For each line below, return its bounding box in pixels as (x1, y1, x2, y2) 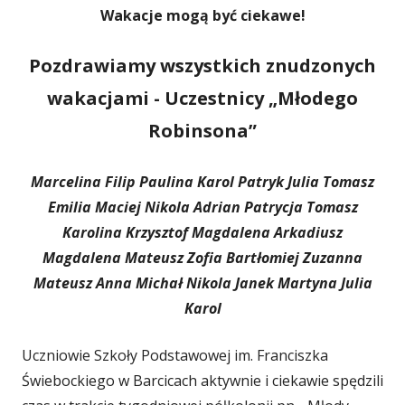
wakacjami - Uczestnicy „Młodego (47, 86, 358, 110)
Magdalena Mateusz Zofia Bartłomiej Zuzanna (42, 248, 363, 268)
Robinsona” (148, 118, 257, 143)
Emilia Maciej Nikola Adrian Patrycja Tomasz (47, 197, 358, 217)
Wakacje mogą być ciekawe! (99, 5, 306, 25)
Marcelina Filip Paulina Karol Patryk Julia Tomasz (31, 172, 374, 192)
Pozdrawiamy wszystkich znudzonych (29, 53, 376, 78)
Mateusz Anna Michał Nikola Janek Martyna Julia (33, 273, 372, 293)
